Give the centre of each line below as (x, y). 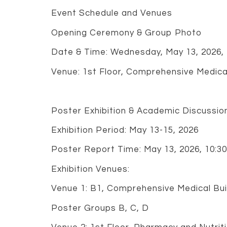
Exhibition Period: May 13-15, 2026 (125, 130)
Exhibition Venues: (90, 169)
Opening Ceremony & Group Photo (126, 33)
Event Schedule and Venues (111, 13)
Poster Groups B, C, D (100, 208)
